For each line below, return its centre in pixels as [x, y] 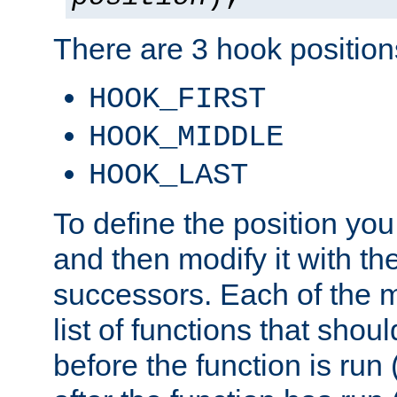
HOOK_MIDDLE [186, 137]
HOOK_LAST [168, 175]
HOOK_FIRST [177, 99]
